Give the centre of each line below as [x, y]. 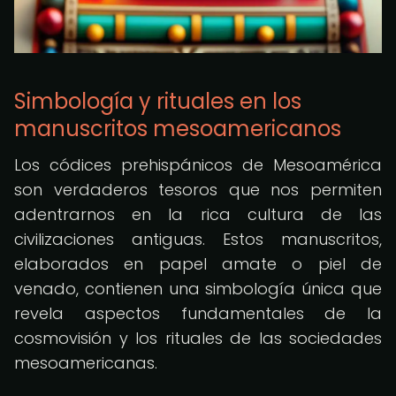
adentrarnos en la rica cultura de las [198, 214]
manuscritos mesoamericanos [178, 129]
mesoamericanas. [86, 363]
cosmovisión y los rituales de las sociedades [198, 338]
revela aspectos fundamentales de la [198, 313]
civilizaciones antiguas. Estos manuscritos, [198, 239]
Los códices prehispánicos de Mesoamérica [198, 165]
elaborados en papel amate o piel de [198, 264]
